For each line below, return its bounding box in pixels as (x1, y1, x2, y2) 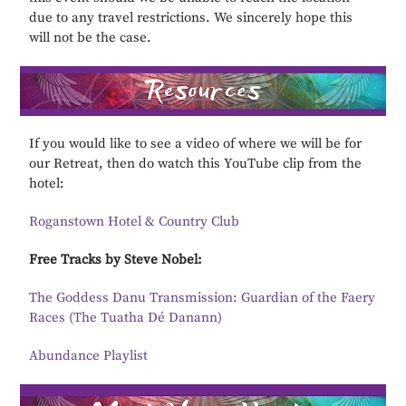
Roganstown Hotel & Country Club (29, 212, 240, 230)
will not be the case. (29, 28, 152, 46)
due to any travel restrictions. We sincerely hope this (29, 8, 353, 26)
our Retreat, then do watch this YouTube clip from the (29, 154, 362, 172)
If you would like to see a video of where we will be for (29, 134, 362, 152)
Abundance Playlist (29, 346, 149, 364)
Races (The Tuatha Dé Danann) (29, 308, 223, 326)
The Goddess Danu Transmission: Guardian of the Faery (29, 288, 376, 306)
